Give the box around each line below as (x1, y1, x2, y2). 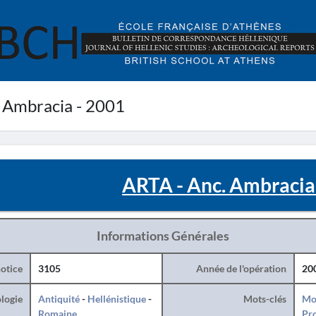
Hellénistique (87, 293, 146, 305)
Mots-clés (243, 293, 286, 305)
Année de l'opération (195, 262, 286, 274)
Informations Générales (96, 228, 229, 243)
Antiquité (37, 293, 80, 305)
